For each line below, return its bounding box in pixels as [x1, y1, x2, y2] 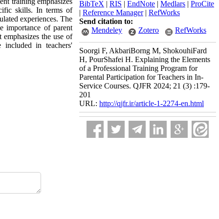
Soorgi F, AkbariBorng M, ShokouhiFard [79, 46, 207, 55]
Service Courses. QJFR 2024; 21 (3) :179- [79, 82, 210, 90]
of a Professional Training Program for [79, 64, 197, 72]
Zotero [138, 26, 159, 34]
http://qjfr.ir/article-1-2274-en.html [99, 99, 204, 108]
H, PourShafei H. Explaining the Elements [79, 55, 210, 64]
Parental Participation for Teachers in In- [79, 73, 203, 81]
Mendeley [91, 26, 122, 34]
